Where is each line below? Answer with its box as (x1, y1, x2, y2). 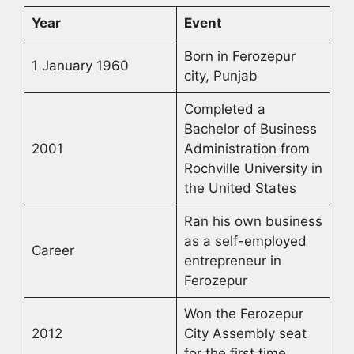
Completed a (183, 101, 265, 118)
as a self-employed (183, 233, 307, 250)
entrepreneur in (183, 253, 281, 269)
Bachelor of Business (183, 121, 317, 137)
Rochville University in (183, 160, 322, 177)
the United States (183, 180, 296, 197)
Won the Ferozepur (183, 306, 303, 322)
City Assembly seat (183, 326, 307, 342)
